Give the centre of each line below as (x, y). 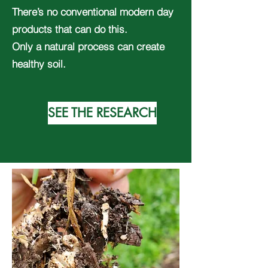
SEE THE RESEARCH (102, 113)
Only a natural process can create (88, 46)
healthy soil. (39, 64)
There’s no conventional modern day (93, 12)
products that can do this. (70, 29)
